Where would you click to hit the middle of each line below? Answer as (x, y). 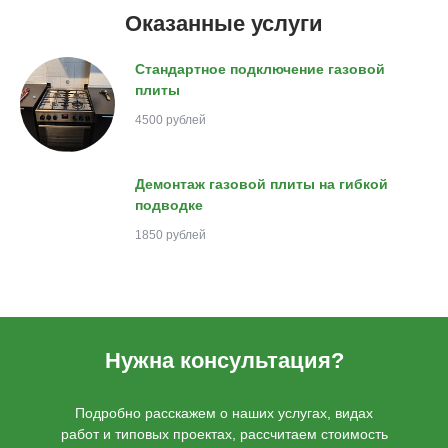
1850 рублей (170, 235)
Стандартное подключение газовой (260, 69)
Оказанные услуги (224, 23)
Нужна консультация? (224, 360)
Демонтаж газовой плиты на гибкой (261, 184)
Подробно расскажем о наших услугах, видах (224, 413)
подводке (169, 205)
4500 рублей (170, 120)
